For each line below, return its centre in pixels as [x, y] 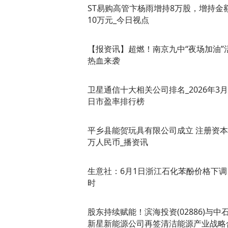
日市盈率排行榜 [116, 101]
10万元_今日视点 [118, 20]
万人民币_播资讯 [118, 142]
